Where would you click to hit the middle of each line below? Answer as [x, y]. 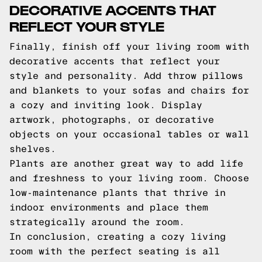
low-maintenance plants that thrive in [118, 193]
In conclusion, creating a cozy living [118, 237]
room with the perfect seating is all [115, 251]
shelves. [33, 149]
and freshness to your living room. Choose [129, 178]
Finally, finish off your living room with [129, 46]
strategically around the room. [97, 222]
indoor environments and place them [109, 207]
